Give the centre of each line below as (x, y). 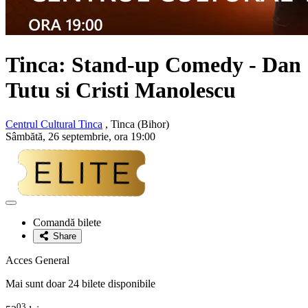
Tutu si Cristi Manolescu (121, 90)
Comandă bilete (67, 222)
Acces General (37, 260)
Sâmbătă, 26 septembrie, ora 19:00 (80, 136)
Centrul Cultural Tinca (54, 124)
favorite (25, 228)
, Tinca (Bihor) (136, 124)
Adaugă (25, 207)
